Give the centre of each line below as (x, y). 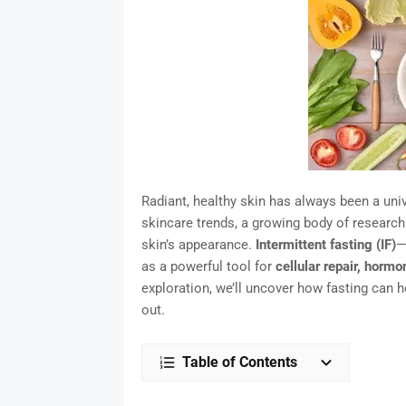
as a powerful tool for (208, 267)
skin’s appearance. (198, 245)
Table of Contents (239, 362)
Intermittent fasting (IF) (325, 245)
